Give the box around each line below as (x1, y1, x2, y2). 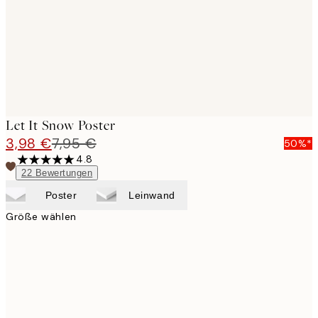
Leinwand (128, 190, 175, 202)
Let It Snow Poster (6, 116, 116, 135)
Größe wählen (6, 210, 77, 224)
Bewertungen (35, 168, 93, 179)
